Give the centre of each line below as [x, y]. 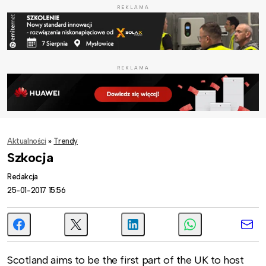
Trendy [66, 141]
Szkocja [30, 157]
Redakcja [23, 176]
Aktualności [27, 141]
